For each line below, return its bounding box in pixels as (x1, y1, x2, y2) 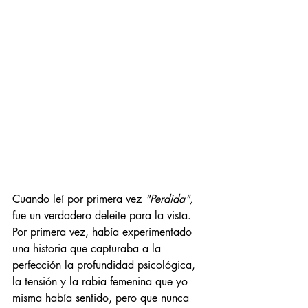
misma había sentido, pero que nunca (12, 291, 192, 306)
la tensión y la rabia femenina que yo (12, 274, 191, 289)
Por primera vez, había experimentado (12, 225, 195, 240)
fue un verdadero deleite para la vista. (12, 208, 195, 223)
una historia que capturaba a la (12, 241, 164, 256)
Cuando (12, 192, 53, 207)
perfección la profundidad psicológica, (12, 258, 199, 273)
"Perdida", (145, 192, 193, 207)
